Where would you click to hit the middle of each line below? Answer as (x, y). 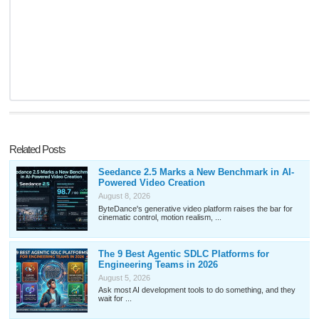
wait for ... (115, 298)
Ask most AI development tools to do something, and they (197, 289)
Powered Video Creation (151, 183)
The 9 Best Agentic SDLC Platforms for (183, 253)
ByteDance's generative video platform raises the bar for (195, 208)
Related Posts (38, 149)
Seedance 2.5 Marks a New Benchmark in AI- (196, 172)
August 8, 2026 (124, 196)
